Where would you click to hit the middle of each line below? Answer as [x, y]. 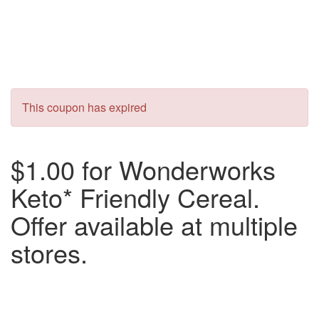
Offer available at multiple [154, 225]
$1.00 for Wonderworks [143, 169]
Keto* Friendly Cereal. [135, 197]
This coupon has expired [84, 107]
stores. [49, 252]
